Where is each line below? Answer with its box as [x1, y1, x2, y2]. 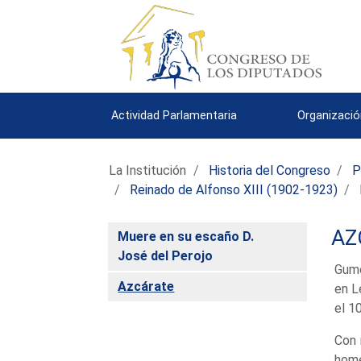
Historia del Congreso [209, 162, 331, 178]
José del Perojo [118, 247, 214, 263]
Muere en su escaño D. [118, 228, 255, 244]
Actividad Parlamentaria [111, 108, 238, 122]
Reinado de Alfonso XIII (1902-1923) [130, 181, 338, 197]
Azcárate [118, 278, 175, 294]
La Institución [109, 162, 187, 178]
